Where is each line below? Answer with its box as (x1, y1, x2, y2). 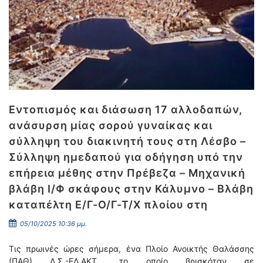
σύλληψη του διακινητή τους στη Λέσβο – (9, 135, 246, 147)
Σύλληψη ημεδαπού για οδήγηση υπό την (9, 151, 243, 163)
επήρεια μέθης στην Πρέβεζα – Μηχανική (9, 167, 245, 179)
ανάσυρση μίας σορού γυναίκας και (9, 119, 213, 131)
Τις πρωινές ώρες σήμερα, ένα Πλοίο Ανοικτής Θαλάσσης (9, 244, 254, 254)
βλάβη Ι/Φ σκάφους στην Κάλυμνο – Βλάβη (9, 183, 254, 195)
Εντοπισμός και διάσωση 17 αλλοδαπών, (9, 103, 242, 116)
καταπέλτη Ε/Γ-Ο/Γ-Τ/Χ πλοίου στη (9, 198, 208, 211)
